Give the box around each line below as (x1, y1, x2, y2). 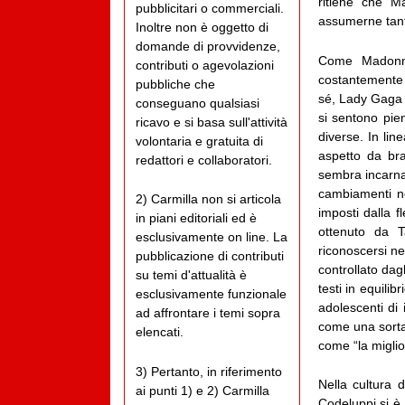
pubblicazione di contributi (136, 249, 284, 264)
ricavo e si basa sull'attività (136, 115, 287, 130)
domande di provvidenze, (136, 39, 280, 54)
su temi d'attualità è (136, 268, 247, 283)
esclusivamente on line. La (136, 230, 287, 245)
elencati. (136, 325, 184, 340)
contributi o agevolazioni (136, 58, 274, 73)
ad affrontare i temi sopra (136, 306, 280, 321)
